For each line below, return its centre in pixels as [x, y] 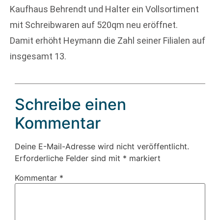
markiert [144, 158]
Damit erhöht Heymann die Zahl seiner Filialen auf [108, 41]
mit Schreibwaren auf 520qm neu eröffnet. [94, 25]
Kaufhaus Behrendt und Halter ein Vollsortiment [104, 9]
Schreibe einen [70, 105]
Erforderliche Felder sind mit [69, 158]
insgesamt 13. [38, 56]
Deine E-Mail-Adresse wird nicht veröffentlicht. [102, 147]
